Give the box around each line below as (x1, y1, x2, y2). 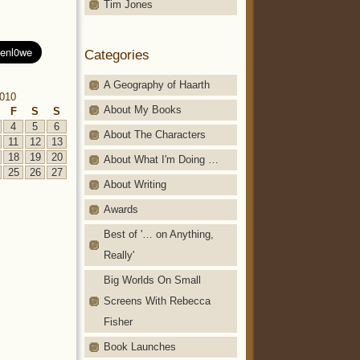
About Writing (104, 178, 166, 190)
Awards (104, 202, 138, 215)
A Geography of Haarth (104, 78, 210, 91)
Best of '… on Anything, (104, 227, 214, 240)
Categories (84, 46, 149, 63)
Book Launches (104, 340, 176, 353)
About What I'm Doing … (104, 153, 219, 166)
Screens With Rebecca (104, 294, 211, 307)
